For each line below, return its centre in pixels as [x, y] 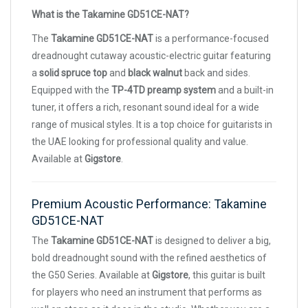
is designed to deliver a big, [212, 241]
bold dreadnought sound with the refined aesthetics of [149, 258]
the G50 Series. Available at [92, 275]
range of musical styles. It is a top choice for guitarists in [152, 124]
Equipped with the [71, 90]
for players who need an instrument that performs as [147, 292]
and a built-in [245, 90]
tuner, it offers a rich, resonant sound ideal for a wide [145, 107]
